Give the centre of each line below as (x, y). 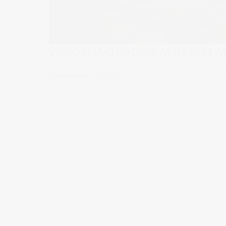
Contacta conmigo (163, 75)
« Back (59, 87)
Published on (70, 75)
